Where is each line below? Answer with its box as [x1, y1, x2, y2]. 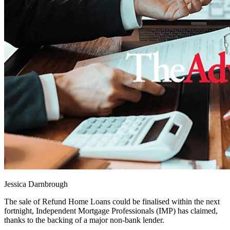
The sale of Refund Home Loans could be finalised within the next [4, 197, 220, 206]
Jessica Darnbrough [4, 180, 68, 189]
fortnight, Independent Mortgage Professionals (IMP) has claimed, [4, 206, 218, 216]
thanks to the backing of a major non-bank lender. [4, 216, 164, 225]
